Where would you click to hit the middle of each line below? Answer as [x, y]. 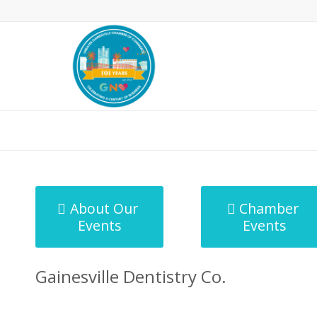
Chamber [269, 208]
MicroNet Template [84, 130]
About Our [104, 208]
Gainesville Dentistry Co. [131, 276]
